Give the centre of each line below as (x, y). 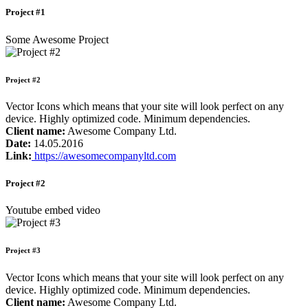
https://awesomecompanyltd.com (104, 156)
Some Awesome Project (57, 39)
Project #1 (25, 12)
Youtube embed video (53, 210)
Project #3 (23, 250)
